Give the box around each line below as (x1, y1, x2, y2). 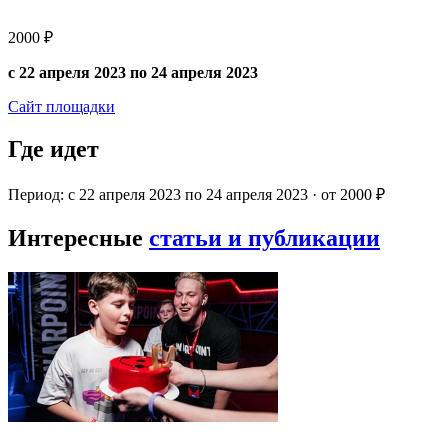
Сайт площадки (8, 98, 115, 116)
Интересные (8, 224, 149, 251)
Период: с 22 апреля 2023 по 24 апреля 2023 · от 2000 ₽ (8, 186, 385, 204)
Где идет (8, 136, 99, 163)
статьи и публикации (149, 224, 380, 251)
